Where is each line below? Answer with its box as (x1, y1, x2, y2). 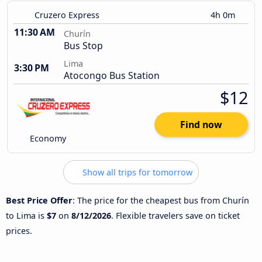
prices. (6, 225, 32, 236)
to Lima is (6, 209, 47, 221)
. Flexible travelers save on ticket (111, 209, 240, 221)
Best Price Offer (6, 194, 73, 206)
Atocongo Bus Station (64, 69, 160, 82)
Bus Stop (64, 39, 103, 53)
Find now (180, 118, 222, 132)
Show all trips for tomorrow (80, 167, 192, 178)
